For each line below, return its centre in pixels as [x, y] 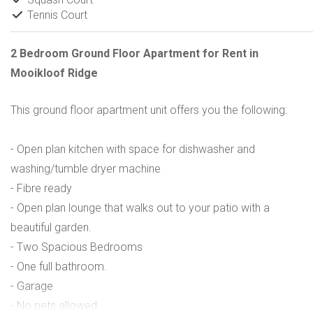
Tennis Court [56, 15]
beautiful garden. [51, 227]
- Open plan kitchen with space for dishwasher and [133, 149]
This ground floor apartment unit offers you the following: [149, 110]
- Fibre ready [41, 188]
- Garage [32, 286]
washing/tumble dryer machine [86, 168]
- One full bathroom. [59, 266]
